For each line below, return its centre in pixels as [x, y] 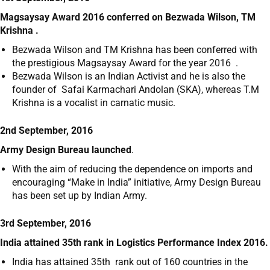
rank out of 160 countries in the [179, 262]
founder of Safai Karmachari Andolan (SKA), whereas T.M [136, 90]
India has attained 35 [57, 262]
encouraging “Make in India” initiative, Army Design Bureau [137, 183]
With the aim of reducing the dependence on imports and [132, 169]
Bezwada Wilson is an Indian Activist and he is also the [129, 77]
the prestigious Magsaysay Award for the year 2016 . [125, 63]
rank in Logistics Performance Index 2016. [175, 243]
